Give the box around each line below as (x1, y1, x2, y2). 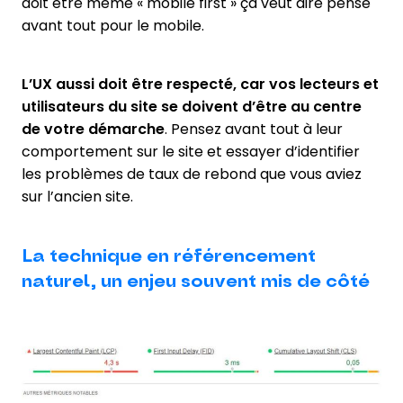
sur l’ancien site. (22, 186, 133, 208)
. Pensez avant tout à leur (165, 119, 343, 140)
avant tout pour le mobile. (22, 15, 204, 37)
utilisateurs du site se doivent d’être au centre (22, 96, 362, 118)
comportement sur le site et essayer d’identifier (22, 141, 360, 163)
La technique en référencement (22, 245, 316, 269)
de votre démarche (22, 119, 165, 140)
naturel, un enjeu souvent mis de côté (22, 270, 370, 294)
